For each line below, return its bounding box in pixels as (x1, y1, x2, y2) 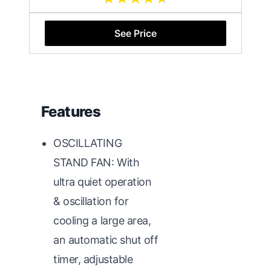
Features (41, 102, 101, 120)
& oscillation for (53, 194, 129, 207)
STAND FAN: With (53, 155, 140, 169)
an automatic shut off (53, 233, 158, 246)
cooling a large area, (53, 214, 151, 227)
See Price (114, 27, 157, 39)
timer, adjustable (53, 252, 133, 266)
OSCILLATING (53, 136, 122, 149)
